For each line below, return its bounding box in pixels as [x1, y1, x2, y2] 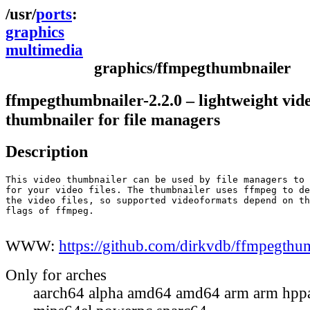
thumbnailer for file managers [6, 109, 220, 129]
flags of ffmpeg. [6, 206, 94, 217]
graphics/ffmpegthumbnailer [94, 60, 291, 77]
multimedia [6, 42, 83, 59]
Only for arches [6, 266, 107, 284]
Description [6, 142, 88, 161]
